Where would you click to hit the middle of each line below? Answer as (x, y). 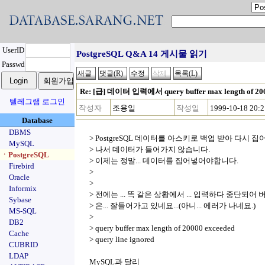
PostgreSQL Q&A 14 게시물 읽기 (142, 54)
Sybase (20, 200)
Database (37, 120)
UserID (13, 50)
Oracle (19, 177)
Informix (23, 188)
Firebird (22, 166)
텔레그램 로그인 (37, 101)
